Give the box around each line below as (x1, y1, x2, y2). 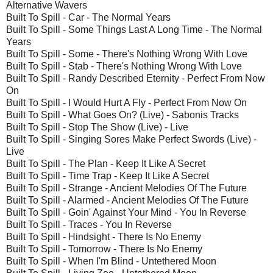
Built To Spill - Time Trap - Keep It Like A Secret (6, 170, 209, 181)
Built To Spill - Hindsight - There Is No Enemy (6, 231, 201, 242)
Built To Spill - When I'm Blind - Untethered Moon (6, 255, 216, 266)
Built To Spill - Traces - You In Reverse (6, 219, 172, 230)
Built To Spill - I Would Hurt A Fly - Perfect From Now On (6, 97, 247, 108)
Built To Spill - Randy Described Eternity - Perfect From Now (6, 73, 265, 83)
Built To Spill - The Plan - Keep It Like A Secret (6, 158, 205, 169)
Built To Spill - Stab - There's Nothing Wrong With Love (6, 60, 242, 71)
